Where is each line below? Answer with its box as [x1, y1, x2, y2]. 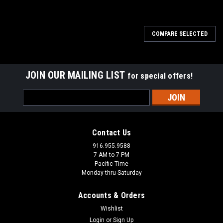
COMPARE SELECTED [152, 30, 208, 37]
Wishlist [100, 205, 123, 212]
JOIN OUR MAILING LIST [25, 69, 128, 81]
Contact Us [92, 127, 131, 137]
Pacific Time [95, 160, 128, 167]
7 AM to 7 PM [94, 151, 129, 158]
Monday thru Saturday [81, 169, 142, 176]
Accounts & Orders [78, 190, 145, 200]
